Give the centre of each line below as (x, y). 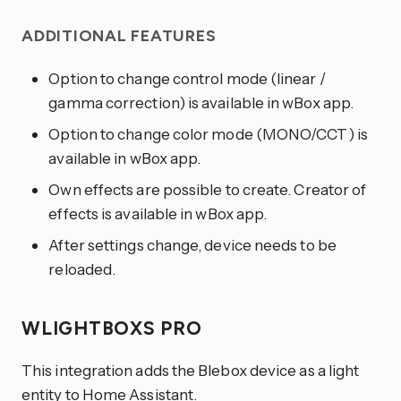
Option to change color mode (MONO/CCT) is (208, 133)
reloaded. (82, 269)
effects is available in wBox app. (158, 213)
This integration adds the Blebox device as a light (191, 371)
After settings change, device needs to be (192, 244)
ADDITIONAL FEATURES (121, 36)
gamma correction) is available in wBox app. (201, 102)
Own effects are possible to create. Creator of (208, 189)
